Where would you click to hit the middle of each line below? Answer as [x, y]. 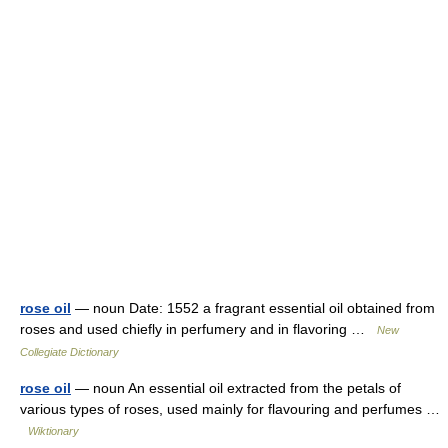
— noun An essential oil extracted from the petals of [236, 387]
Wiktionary [53, 430]
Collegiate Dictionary [69, 351]
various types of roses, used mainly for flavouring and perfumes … [230, 408]
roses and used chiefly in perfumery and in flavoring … [198, 328]
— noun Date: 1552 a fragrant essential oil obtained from [253, 307]
